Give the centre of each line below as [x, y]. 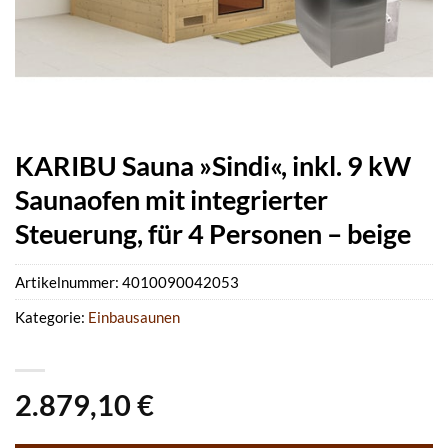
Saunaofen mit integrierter [171, 199]
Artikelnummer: [68, 282]
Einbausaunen [134, 317]
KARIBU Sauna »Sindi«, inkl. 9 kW [213, 165]
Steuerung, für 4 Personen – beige [213, 233]
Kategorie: [51, 317]
